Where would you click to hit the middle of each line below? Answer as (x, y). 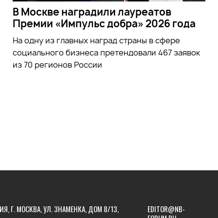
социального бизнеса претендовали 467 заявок (106, 52)
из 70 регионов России (57, 64)
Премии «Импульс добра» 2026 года (104, 23)
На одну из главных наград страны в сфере (96, 40)
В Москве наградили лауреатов (92, 12)
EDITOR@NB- (166, 209)
